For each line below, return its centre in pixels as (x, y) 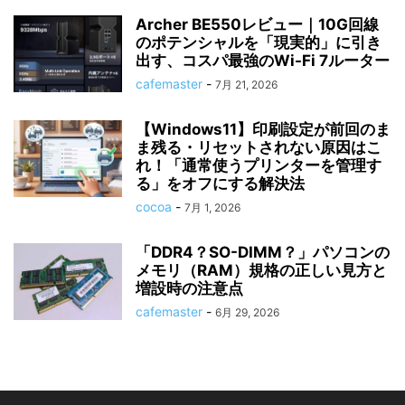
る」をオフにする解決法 (220, 183)
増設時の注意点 (189, 288)
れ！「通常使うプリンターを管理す (259, 165)
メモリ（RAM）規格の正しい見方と (261, 270)
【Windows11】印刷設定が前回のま (263, 129)
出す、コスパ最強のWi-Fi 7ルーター (263, 60)
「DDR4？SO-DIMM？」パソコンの (263, 252)
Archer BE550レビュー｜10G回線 (257, 24)
